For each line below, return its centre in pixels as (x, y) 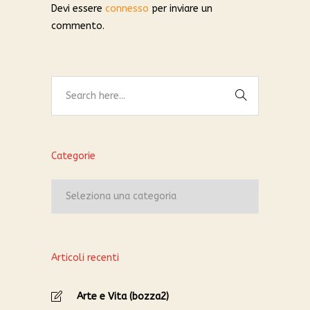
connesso (127, 8)
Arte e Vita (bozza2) (123, 296)
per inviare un (181, 8)
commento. (78, 26)
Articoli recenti (85, 257)
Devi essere (78, 8)
